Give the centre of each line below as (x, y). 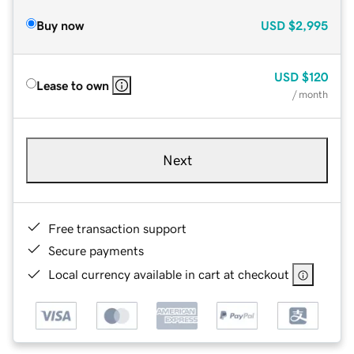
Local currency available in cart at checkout (169, 274)
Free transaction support (117, 228)
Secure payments (96, 250)
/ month (310, 94)
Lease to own (73, 85)
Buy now (60, 25)
